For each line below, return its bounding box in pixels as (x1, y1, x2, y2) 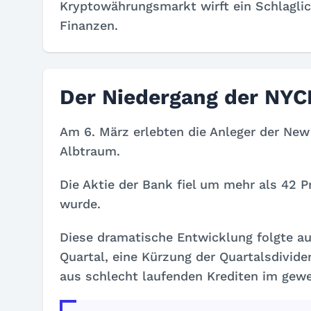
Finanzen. (60, 18, 118, 33)
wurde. (60, 196, 101, 211)
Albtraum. (60, 144, 120, 158)
